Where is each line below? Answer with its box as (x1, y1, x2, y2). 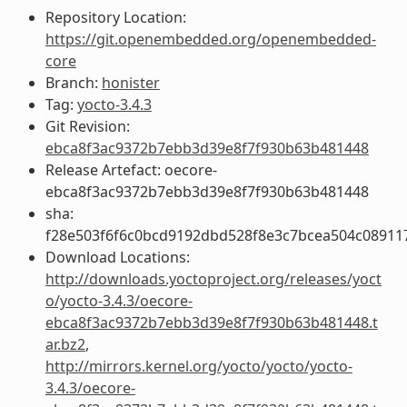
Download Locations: (45, 246, 190, 267)
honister (101, 72, 160, 93)
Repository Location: (45, 6, 186, 27)
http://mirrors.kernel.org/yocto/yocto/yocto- (45, 355, 352, 376)
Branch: (45, 72, 102, 93)
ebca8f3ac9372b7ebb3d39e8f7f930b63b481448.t (45, 312, 378, 333)
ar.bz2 (45, 333, 85, 354)
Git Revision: (45, 115, 130, 136)
